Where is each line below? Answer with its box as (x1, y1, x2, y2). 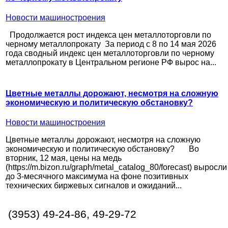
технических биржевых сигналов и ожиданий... (6, 181, 182, 190)
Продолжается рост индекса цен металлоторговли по (6, 30, 211, 39)
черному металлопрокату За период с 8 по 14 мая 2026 (6, 39, 216, 48)
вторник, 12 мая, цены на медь (6, 154, 122, 163)
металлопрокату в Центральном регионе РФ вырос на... (6, 58, 216, 67)
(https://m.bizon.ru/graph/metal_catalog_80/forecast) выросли (6, 163, 227, 172)
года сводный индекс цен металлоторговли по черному (6, 48, 214, 58)
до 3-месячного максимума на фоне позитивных (6, 172, 188, 181)
